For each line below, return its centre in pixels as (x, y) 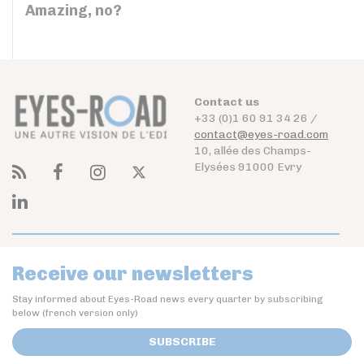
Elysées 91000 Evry (248, 167)
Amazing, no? (74, 11)
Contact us (227, 102)
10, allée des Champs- (253, 151)
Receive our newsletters (133, 273)
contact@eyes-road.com (261, 135)
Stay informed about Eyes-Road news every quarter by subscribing (168, 299)
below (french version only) (75, 312)
